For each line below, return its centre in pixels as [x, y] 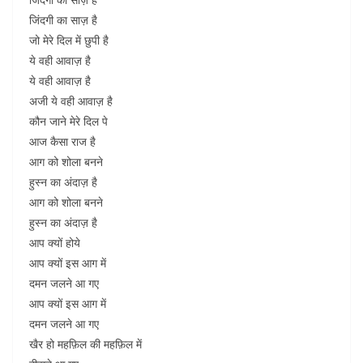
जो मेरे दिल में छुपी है [69, 40]
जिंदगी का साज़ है [63, 20]
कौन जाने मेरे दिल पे [68, 121]
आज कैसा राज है [62, 141]
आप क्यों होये [55, 243]
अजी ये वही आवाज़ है [71, 101]
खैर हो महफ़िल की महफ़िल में [85, 344]
